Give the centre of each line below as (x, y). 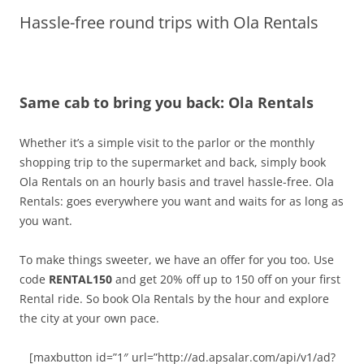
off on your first (297, 279)
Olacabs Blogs (87, 31)
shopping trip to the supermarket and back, (140, 162)
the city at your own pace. (89, 318)
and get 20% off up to (173, 279)
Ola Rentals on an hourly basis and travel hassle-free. (167, 182)
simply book (293, 162)
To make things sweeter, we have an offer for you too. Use (177, 260)
